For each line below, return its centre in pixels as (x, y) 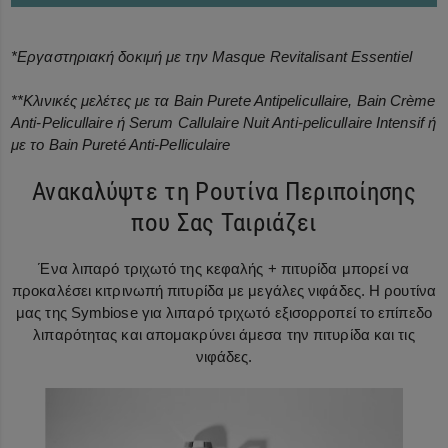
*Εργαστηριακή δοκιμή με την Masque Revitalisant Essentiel (211, 56)
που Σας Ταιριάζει (224, 222)
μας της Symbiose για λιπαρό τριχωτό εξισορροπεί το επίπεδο (224, 312)
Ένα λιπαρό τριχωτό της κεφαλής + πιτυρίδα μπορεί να (224, 268)
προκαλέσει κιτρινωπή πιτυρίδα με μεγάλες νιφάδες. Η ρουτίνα (224, 290)
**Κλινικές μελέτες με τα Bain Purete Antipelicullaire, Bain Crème (223, 100)
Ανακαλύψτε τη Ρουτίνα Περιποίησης (224, 191)
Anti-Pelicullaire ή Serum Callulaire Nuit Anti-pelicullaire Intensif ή (223, 122)
